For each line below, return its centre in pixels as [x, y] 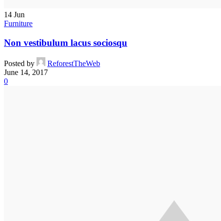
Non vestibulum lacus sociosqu [66, 42]
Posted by [19, 64]
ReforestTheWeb [74, 64]
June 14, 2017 [26, 73]
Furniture [18, 23]
